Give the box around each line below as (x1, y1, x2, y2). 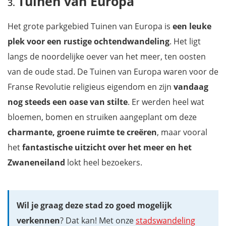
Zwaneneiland (8, 156, 65, 168)
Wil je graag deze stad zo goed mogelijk (17, 199, 172, 211)
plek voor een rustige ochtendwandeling (8, 35, 169, 47)
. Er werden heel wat (128, 96, 204, 107)
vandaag (174, 81, 208, 92)
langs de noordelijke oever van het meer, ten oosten (8, 50, 206, 62)
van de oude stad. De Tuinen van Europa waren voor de (8, 66, 218, 77)
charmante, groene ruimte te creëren (8, 126, 157, 138)
